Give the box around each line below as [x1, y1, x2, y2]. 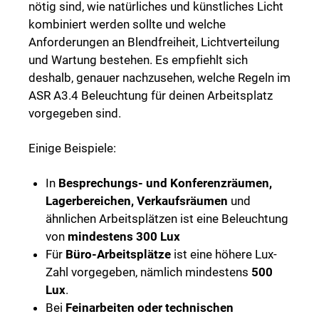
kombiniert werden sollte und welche [28, 16, 226, 31]
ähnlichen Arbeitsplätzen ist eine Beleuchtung [46, 211, 288, 226]
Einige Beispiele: [28, 140, 116, 155]
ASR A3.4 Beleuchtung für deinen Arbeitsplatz [28, 88, 273, 103]
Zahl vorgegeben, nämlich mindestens [46, 264, 251, 279]
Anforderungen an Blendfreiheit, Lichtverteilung [28, 34, 280, 49]
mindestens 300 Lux [68, 229, 180, 244]
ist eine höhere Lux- [171, 246, 277, 261]
